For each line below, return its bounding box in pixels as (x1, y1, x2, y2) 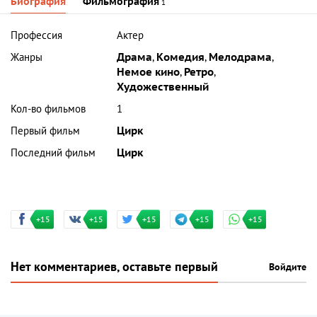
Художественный (117, 81, 209, 94)
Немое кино (117, 66, 180, 79)
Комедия (156, 51, 205, 64)
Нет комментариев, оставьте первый (11, 260, 218, 275)
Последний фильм (11, 146, 96, 160)
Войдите (269, 261, 306, 274)
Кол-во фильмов (11, 103, 86, 116)
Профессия (11, 29, 62, 42)
